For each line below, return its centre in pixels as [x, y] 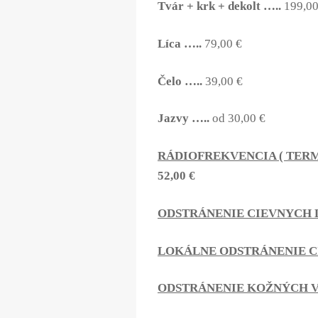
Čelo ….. [181, 81]
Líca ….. [181, 43]
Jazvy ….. [185, 119]
